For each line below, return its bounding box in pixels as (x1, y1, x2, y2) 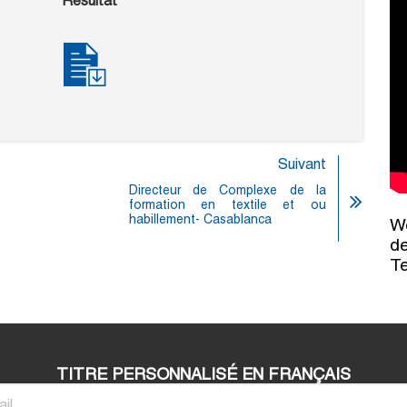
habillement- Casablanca (128, 212, 272, 227)
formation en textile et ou (128, 197, 326, 213)
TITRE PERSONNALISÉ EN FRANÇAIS (56, 364, 351, 384)
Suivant (278, 155, 326, 174)
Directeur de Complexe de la (128, 183, 326, 198)
